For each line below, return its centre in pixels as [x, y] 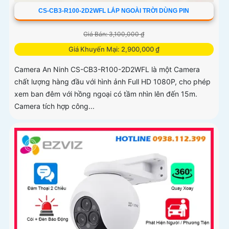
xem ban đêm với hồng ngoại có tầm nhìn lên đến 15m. [106, 94]
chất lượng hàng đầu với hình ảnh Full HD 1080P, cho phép [112, 82]
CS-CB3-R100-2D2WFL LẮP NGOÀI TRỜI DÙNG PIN [114, 11]
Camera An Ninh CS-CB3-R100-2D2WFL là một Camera [107, 70]
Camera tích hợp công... [54, 106]
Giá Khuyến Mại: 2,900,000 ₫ [114, 49]
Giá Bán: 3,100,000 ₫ [114, 34]
